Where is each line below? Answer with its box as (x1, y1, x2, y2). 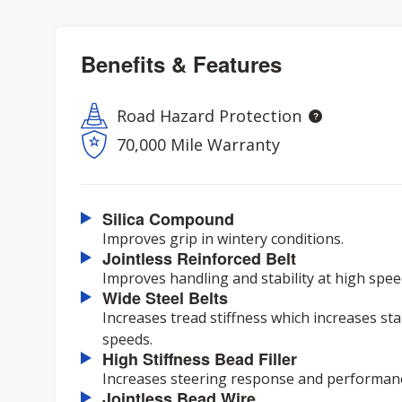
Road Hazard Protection (117, 105, 301, 127)
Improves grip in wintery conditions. (102, 229, 344, 249)
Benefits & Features (81, 48, 282, 79)
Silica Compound (102, 207, 234, 231)
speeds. (102, 329, 153, 349)
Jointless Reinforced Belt (102, 247, 296, 270)
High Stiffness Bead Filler (102, 347, 297, 371)
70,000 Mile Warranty (117, 134, 280, 155)
